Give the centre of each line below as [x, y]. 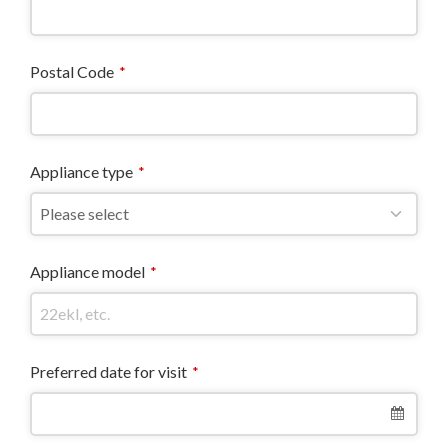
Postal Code [72, 71]
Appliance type [82, 171]
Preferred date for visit [109, 371]
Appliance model [88, 271]
